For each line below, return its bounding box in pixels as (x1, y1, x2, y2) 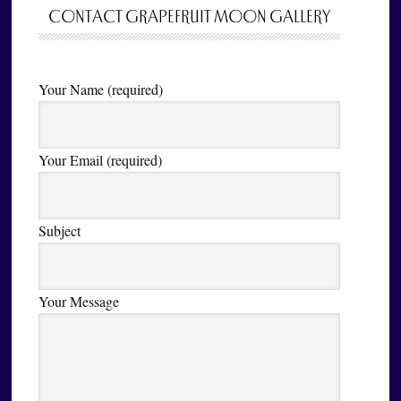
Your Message (38, 292, 120, 311)
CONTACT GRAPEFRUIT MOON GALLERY (48, 8, 331, 26)
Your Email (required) (38, 150, 163, 169)
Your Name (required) (38, 80, 164, 98)
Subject (38, 221, 81, 240)
